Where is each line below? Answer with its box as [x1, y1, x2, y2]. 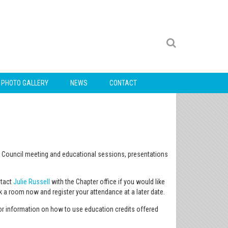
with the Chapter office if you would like [50, 177, 165, 186]
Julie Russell [13, 177, 50, 186]
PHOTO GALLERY [1, 78, 48, 87]
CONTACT [109, 78, 137, 87]
